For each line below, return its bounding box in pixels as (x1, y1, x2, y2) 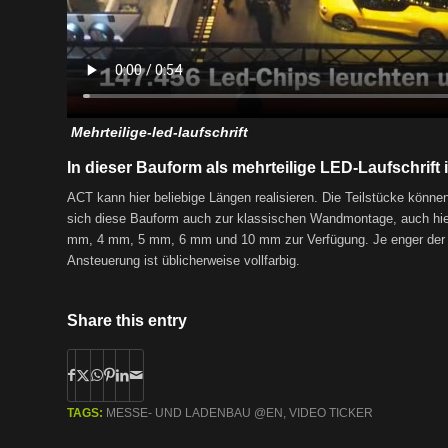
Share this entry (67, 312, 187, 330)
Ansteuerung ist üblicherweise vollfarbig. (67, 253, 300, 269)
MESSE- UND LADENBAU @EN (106, 406, 283, 420)
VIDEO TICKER (289, 406, 373, 420)
